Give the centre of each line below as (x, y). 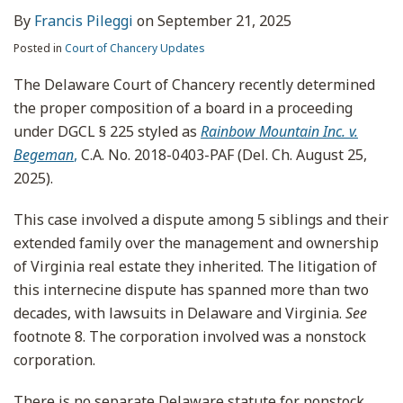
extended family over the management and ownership (196, 243)
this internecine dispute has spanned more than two (191, 290)
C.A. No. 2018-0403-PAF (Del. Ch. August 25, (222, 155)
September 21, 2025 (224, 21)
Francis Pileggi (84, 21)
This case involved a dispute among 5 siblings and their (201, 219)
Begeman (44, 155)
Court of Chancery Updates (135, 48)
